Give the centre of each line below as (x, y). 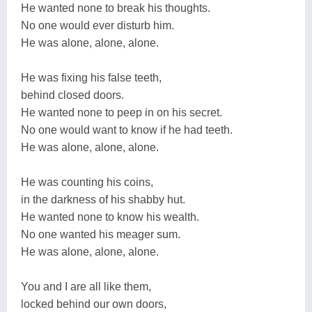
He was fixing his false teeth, (91, 77)
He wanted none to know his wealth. (110, 217)
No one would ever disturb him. (97, 25)
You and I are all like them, (86, 286)
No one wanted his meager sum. (101, 234)
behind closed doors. (72, 95)
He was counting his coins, (87, 182)
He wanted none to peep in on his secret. (122, 112)
